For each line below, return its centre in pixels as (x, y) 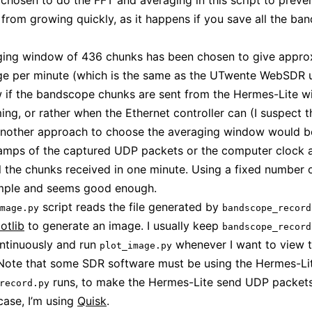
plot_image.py (136, 246)
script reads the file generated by (131, 207)
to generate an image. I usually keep (123, 226)
